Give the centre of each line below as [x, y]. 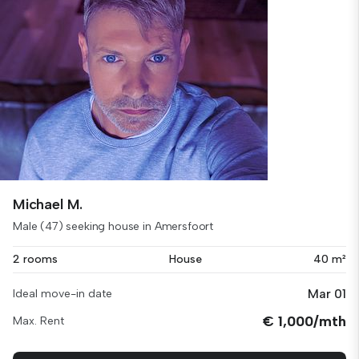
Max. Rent [38, 321]
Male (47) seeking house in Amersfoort [113, 226]
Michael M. [48, 204]
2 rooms [35, 259]
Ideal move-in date [63, 294]
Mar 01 [327, 294]
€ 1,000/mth [305, 321]
